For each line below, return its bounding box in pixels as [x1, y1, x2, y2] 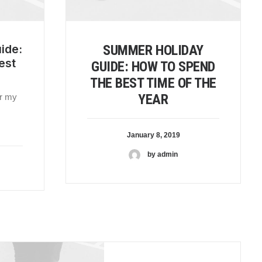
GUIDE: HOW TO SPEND [91, 58, 215, 75]
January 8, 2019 [126, 130, 180, 139]
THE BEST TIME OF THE [90, 74, 216, 91]
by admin [147, 150, 178, 159]
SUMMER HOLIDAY [103, 42, 204, 58]
